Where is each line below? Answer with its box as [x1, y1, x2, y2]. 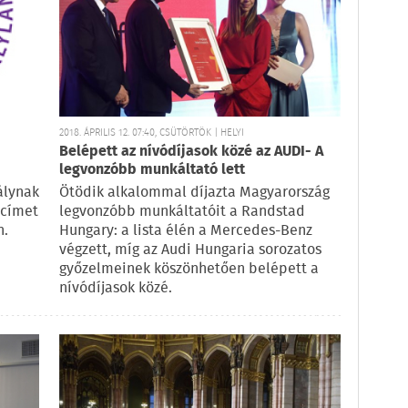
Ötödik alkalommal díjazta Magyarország [59, 181, 330, 205]
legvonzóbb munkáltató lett [59, 158, 245, 182]
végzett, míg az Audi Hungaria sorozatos [59, 239, 321, 262]
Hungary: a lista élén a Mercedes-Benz [59, 219, 312, 243]
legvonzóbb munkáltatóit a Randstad [59, 200, 305, 224]
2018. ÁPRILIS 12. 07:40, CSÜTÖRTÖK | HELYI [59, 125, 244, 142]
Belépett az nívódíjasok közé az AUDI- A [59, 140, 323, 164]
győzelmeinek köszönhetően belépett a [59, 258, 319, 281]
